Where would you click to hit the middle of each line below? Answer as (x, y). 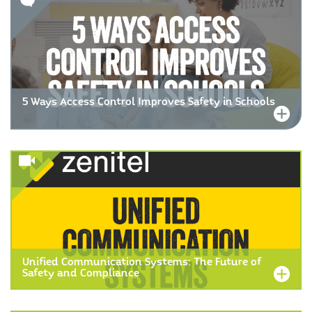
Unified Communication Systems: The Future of (142, 262)
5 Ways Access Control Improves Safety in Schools (149, 102)
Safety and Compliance (81, 273)
